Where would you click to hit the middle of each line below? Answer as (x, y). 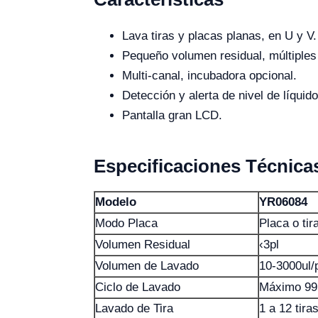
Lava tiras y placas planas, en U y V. (219, 36)
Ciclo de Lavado (138, 287)
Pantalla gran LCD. (172, 115)
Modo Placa (126, 223)
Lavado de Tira (134, 308)
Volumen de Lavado (147, 266)
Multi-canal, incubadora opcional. (209, 76)
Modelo (116, 202)
